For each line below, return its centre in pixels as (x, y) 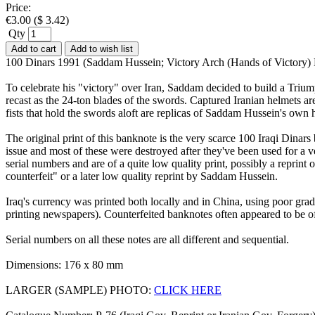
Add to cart (34, 49)
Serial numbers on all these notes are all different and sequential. (147, 239)
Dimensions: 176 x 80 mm (64, 264)
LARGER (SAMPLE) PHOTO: (80, 290)
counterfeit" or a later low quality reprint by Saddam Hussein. (142, 176)
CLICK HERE (188, 290)
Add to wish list (102, 49)
